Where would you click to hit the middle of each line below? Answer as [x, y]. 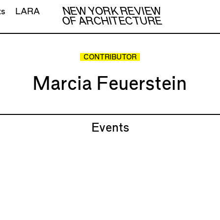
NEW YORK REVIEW [112, 12]
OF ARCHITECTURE [112, 21]
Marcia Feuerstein [110, 84]
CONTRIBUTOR [110, 58]
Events [110, 128]
